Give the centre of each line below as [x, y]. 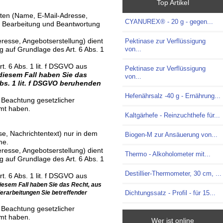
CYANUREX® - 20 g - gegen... [169, 22]
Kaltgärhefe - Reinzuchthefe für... [173, 115]
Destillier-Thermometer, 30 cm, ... [173, 174]
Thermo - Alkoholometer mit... [168, 154]
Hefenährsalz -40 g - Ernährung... [173, 96]
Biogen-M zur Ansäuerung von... [171, 135]
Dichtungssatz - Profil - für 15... [170, 193]
